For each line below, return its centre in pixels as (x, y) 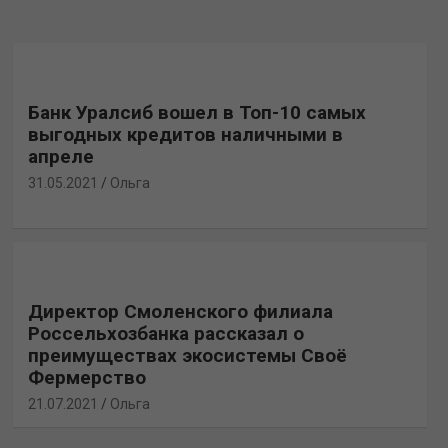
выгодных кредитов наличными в (185, 134)
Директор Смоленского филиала (180, 311)
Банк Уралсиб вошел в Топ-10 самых (196, 112)
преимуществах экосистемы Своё (187, 355)
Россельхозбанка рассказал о (165, 333)
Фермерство (86, 377)
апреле (60, 156)
